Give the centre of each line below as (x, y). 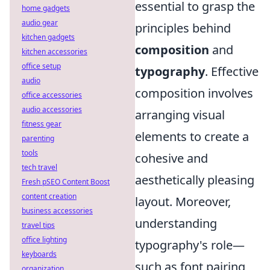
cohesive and (171, 158)
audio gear (40, 23)
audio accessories (52, 109)
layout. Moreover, (183, 201)
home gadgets (46, 8)
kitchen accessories (55, 52)
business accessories (57, 211)
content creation (49, 196)
